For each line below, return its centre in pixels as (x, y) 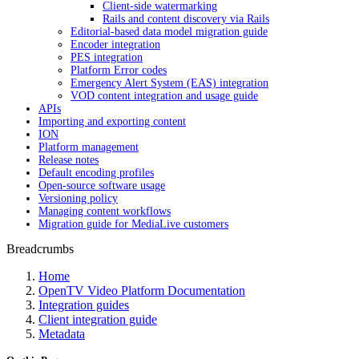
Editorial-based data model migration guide (169, 32)
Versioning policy (78, 198)
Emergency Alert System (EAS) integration (169, 83)
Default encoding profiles (96, 173)
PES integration (107, 57)
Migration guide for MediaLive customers (133, 224)
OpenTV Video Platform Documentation (142, 290)
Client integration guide (98, 319)
